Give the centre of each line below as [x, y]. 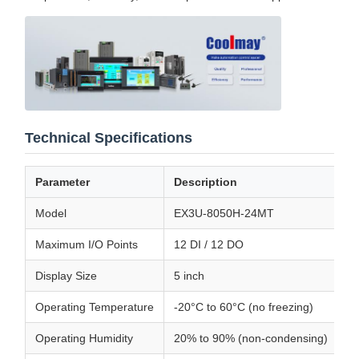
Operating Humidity [84, 339]
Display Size [66, 276]
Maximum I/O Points [87, 245]
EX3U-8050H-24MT [224, 214]
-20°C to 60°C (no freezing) [244, 307]
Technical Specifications [109, 138]
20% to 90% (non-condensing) [251, 339]
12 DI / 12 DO [209, 245]
